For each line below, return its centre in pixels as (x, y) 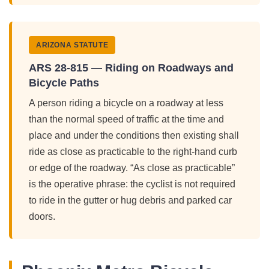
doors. (42, 217)
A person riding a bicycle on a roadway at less (126, 103)
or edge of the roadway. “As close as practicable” (132, 168)
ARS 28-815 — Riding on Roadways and (131, 68)
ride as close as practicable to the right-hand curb (133, 152)
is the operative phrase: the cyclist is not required (132, 184)
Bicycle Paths (64, 83)
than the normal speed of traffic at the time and (126, 119)
